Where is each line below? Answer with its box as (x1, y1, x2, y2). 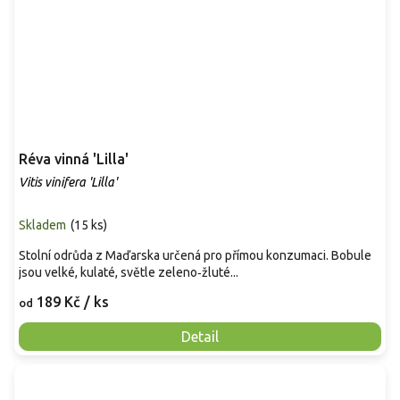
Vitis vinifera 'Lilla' (19, 175, 117, 190)
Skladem (19, 218, 66, 233)
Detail (181, 329, 219, 346)
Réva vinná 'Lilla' (19, 151, 129, 168)
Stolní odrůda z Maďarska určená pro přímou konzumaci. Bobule (19, 248, 371, 263)
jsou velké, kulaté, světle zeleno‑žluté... (19, 265, 238, 280)
